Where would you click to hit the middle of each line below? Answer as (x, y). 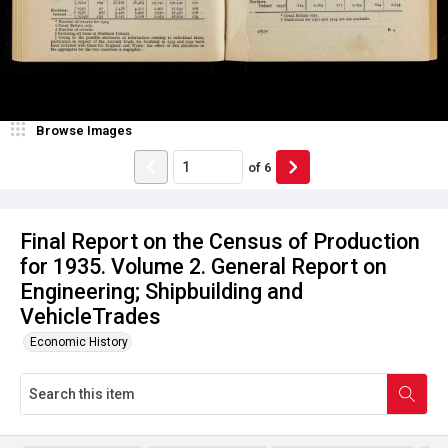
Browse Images (84, 130)
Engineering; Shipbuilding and (161, 291)
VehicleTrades (90, 316)
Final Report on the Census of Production (220, 241)
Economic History (79, 342)
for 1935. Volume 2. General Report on (203, 266)
